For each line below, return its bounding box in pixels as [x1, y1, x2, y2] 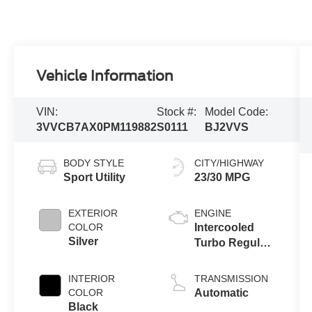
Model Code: [205, 106, 269, 118]
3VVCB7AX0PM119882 [36, 121, 157, 133]
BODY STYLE [63, 157, 125, 169]
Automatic [194, 286, 249, 299]
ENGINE [194, 207, 231, 219]
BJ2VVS [205, 121, 249, 133]
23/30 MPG [194, 171, 250, 183]
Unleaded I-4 [194, 251, 260, 264]
